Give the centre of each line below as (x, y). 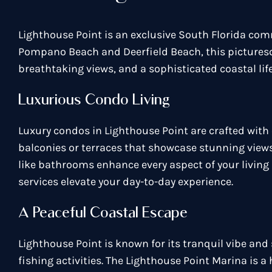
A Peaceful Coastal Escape (103, 212)
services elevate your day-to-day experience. (125, 181)
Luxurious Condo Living (94, 99)
